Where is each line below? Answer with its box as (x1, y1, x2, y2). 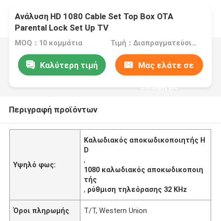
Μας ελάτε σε (138, 60, 194, 70)
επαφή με (140, 81, 179, 91)
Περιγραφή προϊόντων (8, 104, 97, 114)
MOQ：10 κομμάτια (15, 39, 83, 47)
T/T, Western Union (84, 206, 147, 215)
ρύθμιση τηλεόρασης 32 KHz (87, 185, 187, 193)
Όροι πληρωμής (13, 206, 70, 215)
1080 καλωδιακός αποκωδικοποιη (84, 165, 204, 174)
